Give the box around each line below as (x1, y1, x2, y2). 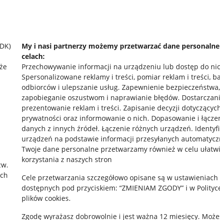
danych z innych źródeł (22, 124, 98, 133)
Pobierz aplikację (94, 132, 157, 143)
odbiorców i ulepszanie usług (22, 82, 118, 92)
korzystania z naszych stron (22, 155, 112, 164)
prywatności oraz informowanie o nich (22, 113, 147, 123)
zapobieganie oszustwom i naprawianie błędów (22, 93, 178, 102)
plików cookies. (22, 193, 71, 203)
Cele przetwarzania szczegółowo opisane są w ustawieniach (22, 173, 218, 182)
